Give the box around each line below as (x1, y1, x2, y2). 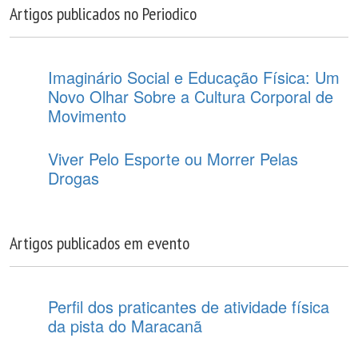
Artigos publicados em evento (10, 231, 189, 254)
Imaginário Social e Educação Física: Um (48, 65, 340, 89)
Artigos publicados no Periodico (10, 2, 197, 25)
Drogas (48, 165, 99, 189)
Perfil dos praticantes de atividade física (48, 294, 329, 318)
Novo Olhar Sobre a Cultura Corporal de (48, 84, 333, 108)
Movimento (48, 103, 126, 127)
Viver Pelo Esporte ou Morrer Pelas (48, 146, 298, 170)
